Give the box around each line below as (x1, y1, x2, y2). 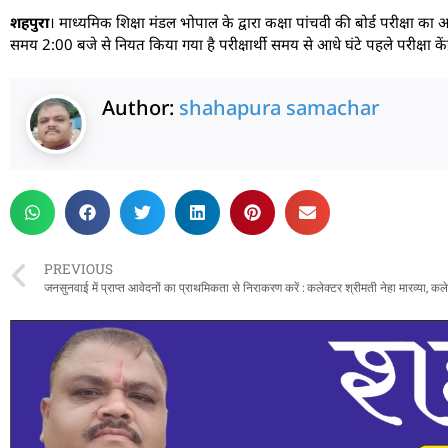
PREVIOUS (44, 259, 113, 278)
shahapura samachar (179, 93, 379, 121)
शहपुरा (10, 12, 49, 33)
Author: (102, 93, 179, 121)
